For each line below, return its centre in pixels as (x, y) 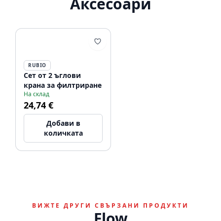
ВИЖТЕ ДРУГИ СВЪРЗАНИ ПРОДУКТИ (110, 205)
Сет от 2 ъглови (52, 75)
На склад (37, 94)
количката (63, 133)
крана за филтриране (63, 85)
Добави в (63, 123)
